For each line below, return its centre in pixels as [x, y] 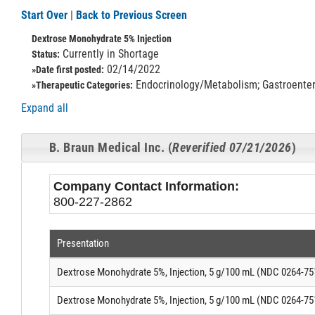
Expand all [45, 108]
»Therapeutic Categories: [82, 85]
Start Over [44, 15]
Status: [46, 54]
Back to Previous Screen [131, 15]
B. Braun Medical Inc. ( [111, 147]
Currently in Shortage [109, 54]
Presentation [83, 244]
